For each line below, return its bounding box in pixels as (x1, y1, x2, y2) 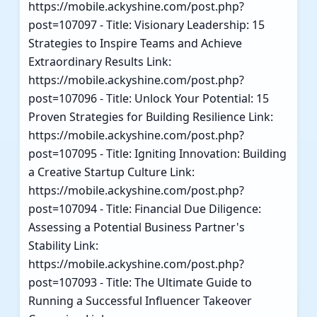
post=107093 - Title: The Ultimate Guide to (28, 274, 252, 290)
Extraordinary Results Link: (28, 53, 171, 69)
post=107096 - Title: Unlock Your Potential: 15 (28, 90, 269, 106)
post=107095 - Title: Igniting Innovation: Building (28, 145, 287, 161)
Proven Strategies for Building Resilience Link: (28, 108, 273, 125)
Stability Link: (28, 237, 98, 253)
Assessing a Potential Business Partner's (28, 219, 245, 235)
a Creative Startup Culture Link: (28, 163, 195, 180)
